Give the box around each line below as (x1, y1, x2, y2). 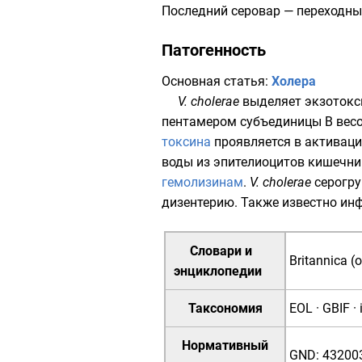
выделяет (239, 94, 305, 109)
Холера (271, 74, 316, 89)
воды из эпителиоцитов (162, 154, 308, 170)
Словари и (183, 243, 252, 259)
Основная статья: (162, 74, 271, 89)
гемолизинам (162, 175, 243, 190)
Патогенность (162, 40, 266, 60)
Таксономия (187, 301, 263, 316)
